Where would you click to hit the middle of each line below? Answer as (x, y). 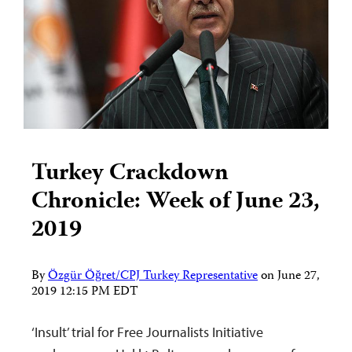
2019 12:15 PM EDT (85, 293)
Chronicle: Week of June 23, (176, 203)
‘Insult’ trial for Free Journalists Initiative (147, 332)
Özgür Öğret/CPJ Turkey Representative (153, 277)
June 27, (299, 277)
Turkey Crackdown (130, 174)
